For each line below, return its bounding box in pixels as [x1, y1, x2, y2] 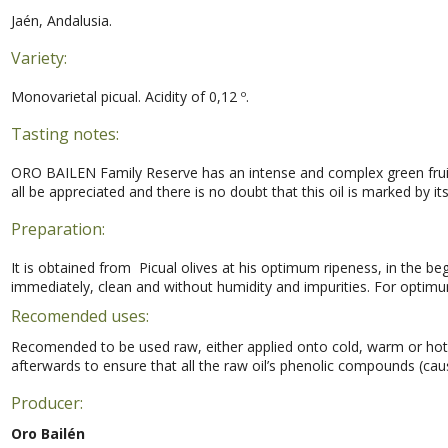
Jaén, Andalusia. [10, 10, 112, 30]
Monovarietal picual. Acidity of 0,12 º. [10, 86, 249, 106]
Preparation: [10, 217, 105, 240]
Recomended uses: [10, 304, 149, 327]
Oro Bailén [10, 424, 85, 444]
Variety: [10, 46, 67, 69]
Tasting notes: [10, 122, 119, 145]
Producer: [10, 392, 83, 415]
